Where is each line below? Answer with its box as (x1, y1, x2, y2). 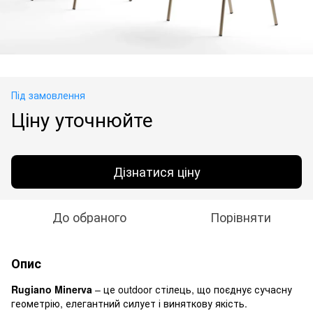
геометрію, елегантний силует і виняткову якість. (11, 296, 247, 310)
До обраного (52, 207, 126, 226)
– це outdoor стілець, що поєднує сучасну (92, 282, 292, 296)
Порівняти (210, 207, 271, 226)
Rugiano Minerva (11, 282, 92, 296)
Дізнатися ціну (112, 162, 201, 181)
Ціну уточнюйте (11, 104, 153, 133)
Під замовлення (11, 87, 85, 102)
